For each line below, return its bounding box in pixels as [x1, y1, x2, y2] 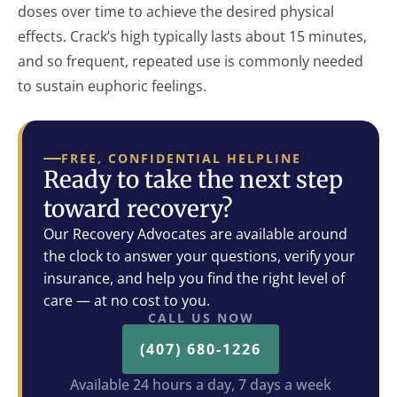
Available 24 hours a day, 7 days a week [70, 375, 331, 394]
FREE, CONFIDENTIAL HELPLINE [61, 150, 301, 167]
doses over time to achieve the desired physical [18, 2, 334, 21]
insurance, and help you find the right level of [43, 269, 345, 288]
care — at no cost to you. [43, 291, 210, 310]
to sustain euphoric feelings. [18, 76, 206, 96]
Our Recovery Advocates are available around [43, 224, 347, 244]
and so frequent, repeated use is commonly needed [18, 51, 363, 71]
